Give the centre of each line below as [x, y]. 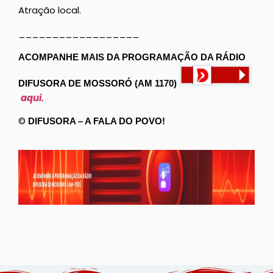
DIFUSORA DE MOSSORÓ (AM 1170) [99, 83]
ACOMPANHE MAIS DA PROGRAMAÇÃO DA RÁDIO [132, 57]
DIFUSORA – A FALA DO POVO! [97, 121]
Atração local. [50, 10]
